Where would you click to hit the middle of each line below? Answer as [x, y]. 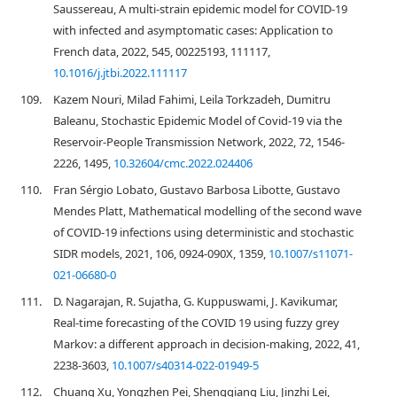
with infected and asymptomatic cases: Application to [193, 30]
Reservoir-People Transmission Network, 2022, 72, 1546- [199, 142]
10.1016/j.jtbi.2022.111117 [120, 73]
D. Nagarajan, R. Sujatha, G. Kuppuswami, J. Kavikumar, [195, 301]
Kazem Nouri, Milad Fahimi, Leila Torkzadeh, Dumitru [192, 99]
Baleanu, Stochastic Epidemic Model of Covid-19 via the [198, 121]
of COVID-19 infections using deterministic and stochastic [203, 232]
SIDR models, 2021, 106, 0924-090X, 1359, [161, 253]
